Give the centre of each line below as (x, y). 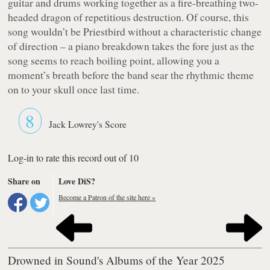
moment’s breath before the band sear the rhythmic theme (131, 74)
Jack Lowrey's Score (88, 124)
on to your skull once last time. (74, 89)
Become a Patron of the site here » (107, 197)
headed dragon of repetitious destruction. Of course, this (129, 17)
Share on (24, 181)
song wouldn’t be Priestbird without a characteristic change (135, 31)
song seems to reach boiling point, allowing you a (114, 60)
